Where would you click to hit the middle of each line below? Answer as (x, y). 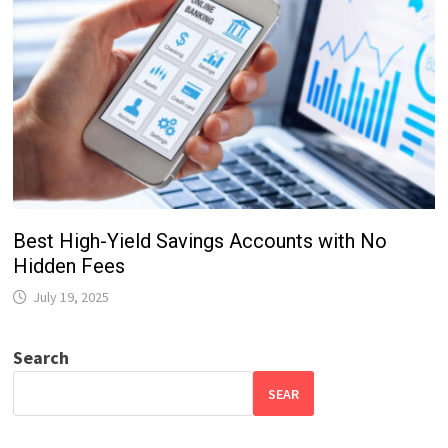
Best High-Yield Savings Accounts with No (200, 241)
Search (41, 358)
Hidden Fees (69, 266)
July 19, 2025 (71, 297)
